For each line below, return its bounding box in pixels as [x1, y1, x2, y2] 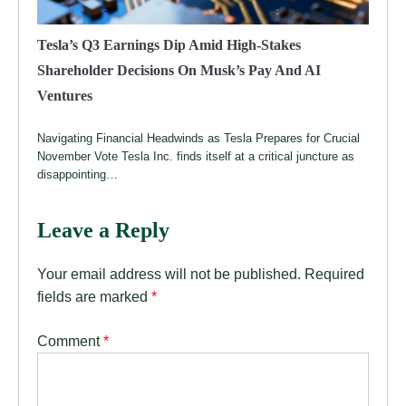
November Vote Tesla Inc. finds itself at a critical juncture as [37, 150, 354, 164]
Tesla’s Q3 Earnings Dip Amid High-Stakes [37, 37, 301, 53]
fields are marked [37, 287, 151, 304]
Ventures [37, 88, 92, 104]
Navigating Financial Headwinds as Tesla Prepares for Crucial [37, 131, 360, 146]
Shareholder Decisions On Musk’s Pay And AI [37, 63, 321, 79]
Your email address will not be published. [37, 265, 301, 282]
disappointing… [37, 168, 118, 182]
